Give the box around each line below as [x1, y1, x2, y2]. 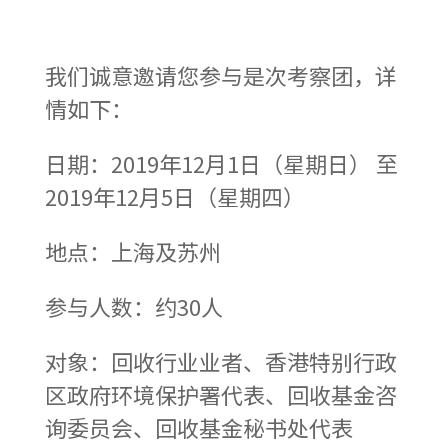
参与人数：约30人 [44, 289, 223, 322]
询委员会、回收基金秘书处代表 [44, 410, 353, 443]
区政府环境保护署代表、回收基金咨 [44, 377, 397, 410]
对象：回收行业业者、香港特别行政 [44, 344, 397, 377]
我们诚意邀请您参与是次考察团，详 [44, 58, 397, 91]
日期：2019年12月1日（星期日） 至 [44, 146, 398, 179]
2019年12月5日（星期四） [44, 179, 305, 212]
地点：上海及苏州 [44, 234, 221, 267]
